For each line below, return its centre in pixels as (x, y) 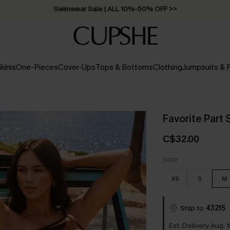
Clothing (167, 67)
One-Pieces (37, 67)
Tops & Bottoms (124, 67)
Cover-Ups (76, 67)
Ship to (192, 208)
